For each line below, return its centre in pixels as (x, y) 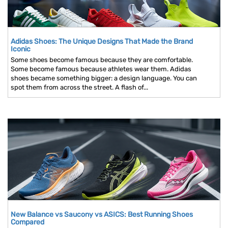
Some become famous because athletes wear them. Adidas (101, 69)
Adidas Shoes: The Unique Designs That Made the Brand (102, 42)
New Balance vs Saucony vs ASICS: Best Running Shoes (102, 215)
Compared (27, 222)
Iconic (21, 49)
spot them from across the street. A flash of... (79, 88)
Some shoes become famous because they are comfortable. (102, 60)
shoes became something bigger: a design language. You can (104, 78)
